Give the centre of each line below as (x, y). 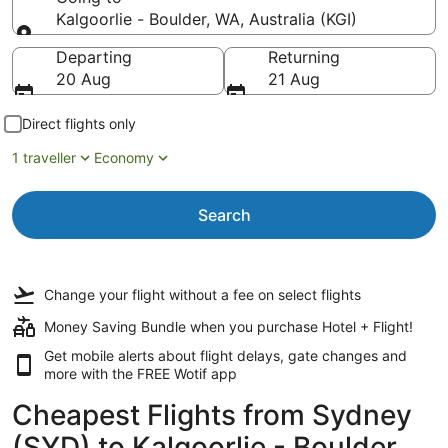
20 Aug (83, 79)
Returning (304, 57)
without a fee (211, 294)
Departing (94, 57)
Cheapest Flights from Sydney (212, 415)
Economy (124, 157)
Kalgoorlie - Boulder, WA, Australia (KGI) (206, 19)
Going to (89, 45)
